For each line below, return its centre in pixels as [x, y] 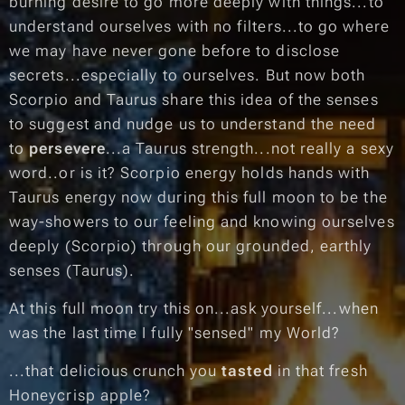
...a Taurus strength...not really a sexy [250, 148]
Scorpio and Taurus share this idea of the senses [194, 99]
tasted [247, 371]
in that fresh [320, 371]
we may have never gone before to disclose [175, 51]
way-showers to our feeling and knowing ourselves [202, 221]
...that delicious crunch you [116, 371]
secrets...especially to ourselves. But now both [188, 75]
